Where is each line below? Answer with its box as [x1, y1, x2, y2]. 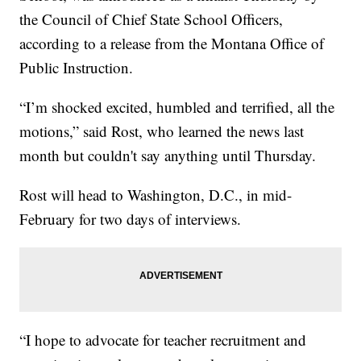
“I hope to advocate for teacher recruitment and [19, 330, 307, 351]
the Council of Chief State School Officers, [19, 9, 284, 30]
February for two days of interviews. [19, 209, 242, 230]
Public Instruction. [19, 57, 134, 78]
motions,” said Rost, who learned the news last [19, 121, 305, 142]
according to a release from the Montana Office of [19, 33, 325, 54]
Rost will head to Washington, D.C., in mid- [19, 185, 293, 205]
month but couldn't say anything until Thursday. [19, 145, 317, 166]
